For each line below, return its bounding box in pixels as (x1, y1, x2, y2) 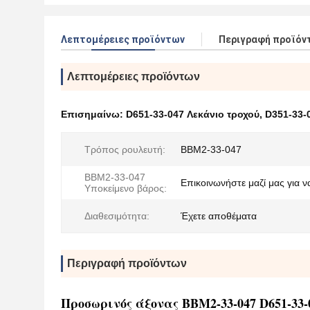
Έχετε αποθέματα (181, 210, 257, 221)
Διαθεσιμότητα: (84, 210, 149, 221)
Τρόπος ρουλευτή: (84, 144, 165, 155)
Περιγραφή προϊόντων (67, 257, 187, 269)
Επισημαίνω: (61, 109, 126, 120)
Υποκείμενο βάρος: (84, 183, 167, 194)
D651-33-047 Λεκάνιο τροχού (126, 109, 259, 120)
